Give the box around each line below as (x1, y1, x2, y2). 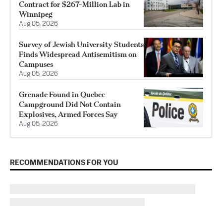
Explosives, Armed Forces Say (19, 110, 118, 119)
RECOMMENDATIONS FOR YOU (10, 159, 118, 167)
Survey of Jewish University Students (19, 40, 144, 50)
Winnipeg (19, 9, 53, 19)
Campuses (19, 59, 53, 69)
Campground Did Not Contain (19, 100, 121, 110)
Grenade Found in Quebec (19, 90, 105, 100)
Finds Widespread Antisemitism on (19, 50, 137, 59)
